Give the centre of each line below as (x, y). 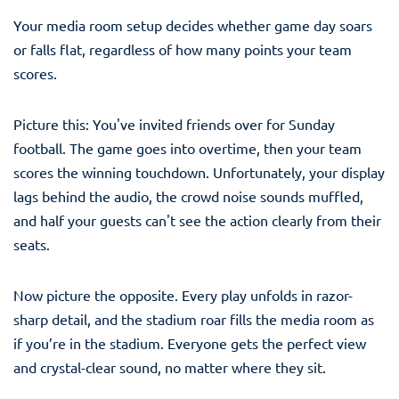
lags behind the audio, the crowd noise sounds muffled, (188, 195)
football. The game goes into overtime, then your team (187, 147)
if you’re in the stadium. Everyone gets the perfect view (190, 342)
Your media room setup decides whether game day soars (193, 24)
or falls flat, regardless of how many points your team (183, 49)
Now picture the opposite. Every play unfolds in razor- (183, 294)
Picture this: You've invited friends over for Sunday (174, 123)
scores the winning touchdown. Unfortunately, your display (199, 171)
